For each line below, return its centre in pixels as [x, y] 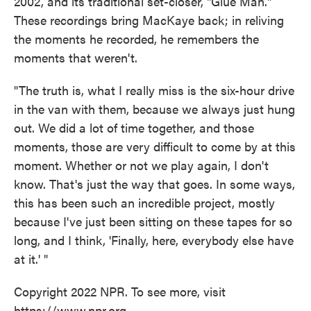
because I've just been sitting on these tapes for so [153, 221]
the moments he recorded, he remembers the [136, 39]
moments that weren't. [76, 58]
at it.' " [31, 259]
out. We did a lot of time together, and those [134, 128]
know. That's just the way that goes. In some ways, [154, 184]
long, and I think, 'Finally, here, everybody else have [154, 240]
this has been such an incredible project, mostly [144, 203]
